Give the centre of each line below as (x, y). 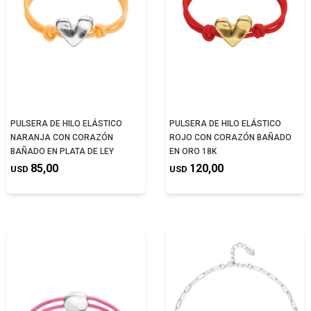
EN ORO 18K (193, 151)
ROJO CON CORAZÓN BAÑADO (230, 137)
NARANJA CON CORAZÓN (62, 137)
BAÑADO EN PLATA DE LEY (62, 151)
